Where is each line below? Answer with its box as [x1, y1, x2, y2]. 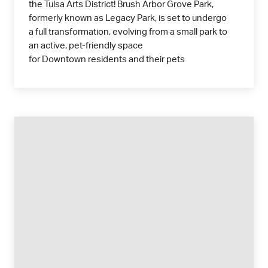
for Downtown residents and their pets [29, 55, 185, 64]
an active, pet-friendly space [29, 41, 143, 50]
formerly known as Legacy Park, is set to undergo [29, 14, 227, 23]
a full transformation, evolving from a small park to [29, 28, 227, 36]
